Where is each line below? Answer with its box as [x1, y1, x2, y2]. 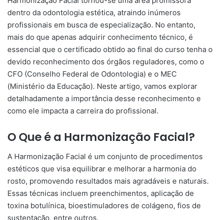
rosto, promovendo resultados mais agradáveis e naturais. [7, 176, 209, 186]
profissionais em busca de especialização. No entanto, [7, 20, 195, 29]
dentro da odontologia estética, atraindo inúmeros [7, 7, 181, 17]
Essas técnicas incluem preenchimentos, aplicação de [7, 189, 194, 198]
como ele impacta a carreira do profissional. [7, 106, 159, 115]
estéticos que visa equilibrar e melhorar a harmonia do [7, 164, 196, 173]
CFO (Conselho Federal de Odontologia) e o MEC [7, 69, 177, 79]
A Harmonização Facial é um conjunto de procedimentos [7, 152, 203, 161]
